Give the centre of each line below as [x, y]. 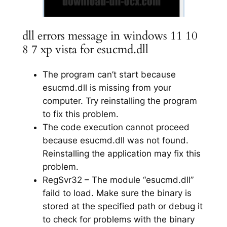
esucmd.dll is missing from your [107, 87]
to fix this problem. [80, 114]
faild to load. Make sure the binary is [117, 193]
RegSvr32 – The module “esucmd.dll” [118, 180]
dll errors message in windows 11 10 [110, 35]
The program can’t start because [109, 74]
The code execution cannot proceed [116, 127]
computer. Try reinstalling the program [120, 101]
